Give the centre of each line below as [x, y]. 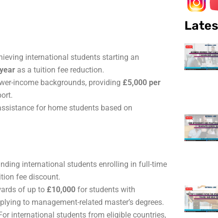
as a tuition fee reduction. [60, 70]
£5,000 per [142, 82]
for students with [105, 190]
